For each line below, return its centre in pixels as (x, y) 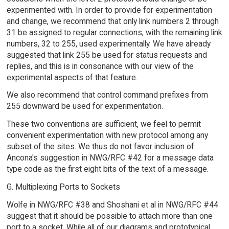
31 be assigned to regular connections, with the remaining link (114, 32)
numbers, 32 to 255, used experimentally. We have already (108, 43)
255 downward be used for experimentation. (85, 106)
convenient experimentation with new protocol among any (107, 135)
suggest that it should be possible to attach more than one (109, 216)
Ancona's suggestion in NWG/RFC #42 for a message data (110, 158)
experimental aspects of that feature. (72, 77)
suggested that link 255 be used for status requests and (107, 55)
